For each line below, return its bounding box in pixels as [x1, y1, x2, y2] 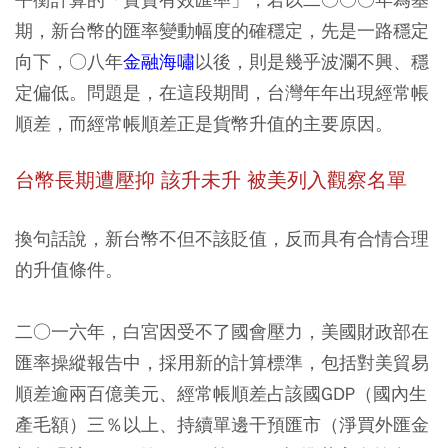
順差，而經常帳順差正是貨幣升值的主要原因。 [15, 112, 393, 135]
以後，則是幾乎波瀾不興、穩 [195, 50, 429, 73]
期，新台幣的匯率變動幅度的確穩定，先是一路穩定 [15, 19, 429, 42]
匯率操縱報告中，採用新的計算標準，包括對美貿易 [15, 351, 429, 374]
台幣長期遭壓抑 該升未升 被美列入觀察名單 [15, 168, 407, 193]
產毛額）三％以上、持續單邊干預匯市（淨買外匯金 [15, 413, 429, 436]
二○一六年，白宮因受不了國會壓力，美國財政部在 [15, 320, 429, 343]
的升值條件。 [15, 258, 123, 281]
